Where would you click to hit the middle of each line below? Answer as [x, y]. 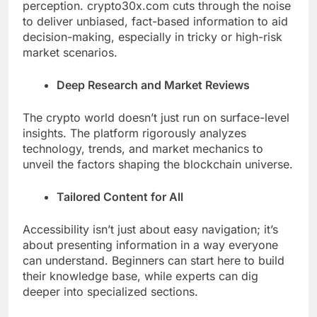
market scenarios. [70, 53]
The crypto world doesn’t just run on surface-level [156, 118]
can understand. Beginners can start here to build [154, 261]
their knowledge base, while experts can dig [140, 276]
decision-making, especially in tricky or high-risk [152, 37]
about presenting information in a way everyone [150, 245]
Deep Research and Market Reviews [153, 85]
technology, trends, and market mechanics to [143, 149]
